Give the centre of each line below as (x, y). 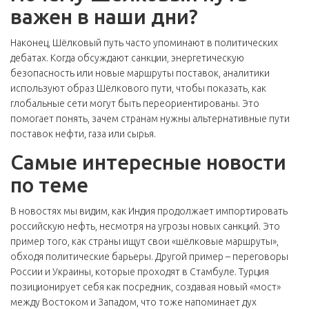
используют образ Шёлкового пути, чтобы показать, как (138, 88)
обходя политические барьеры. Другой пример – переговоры (149, 257)
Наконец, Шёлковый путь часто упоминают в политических (144, 43)
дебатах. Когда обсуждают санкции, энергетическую (127, 58)
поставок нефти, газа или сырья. (83, 134)
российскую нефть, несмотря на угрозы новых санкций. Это (145, 226)
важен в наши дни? (104, 17)
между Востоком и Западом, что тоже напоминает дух (133, 302)
